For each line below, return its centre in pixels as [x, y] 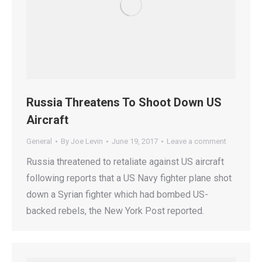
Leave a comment [196, 142]
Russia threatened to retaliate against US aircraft [125, 162]
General [39, 142]
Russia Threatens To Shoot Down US [124, 103]
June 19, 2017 [135, 142]
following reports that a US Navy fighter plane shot [129, 178]
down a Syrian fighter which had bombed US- [117, 195]
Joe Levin [87, 142]
